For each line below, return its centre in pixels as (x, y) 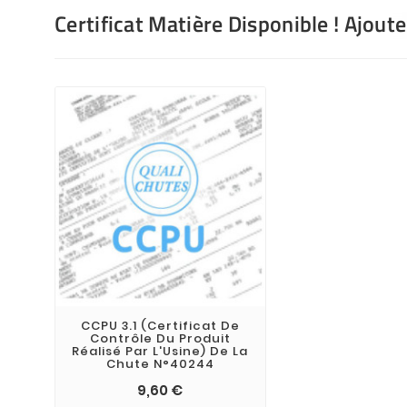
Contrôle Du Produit (160, 339)
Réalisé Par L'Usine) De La (160, 352)
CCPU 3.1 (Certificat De (160, 326)
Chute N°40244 (160, 364)
